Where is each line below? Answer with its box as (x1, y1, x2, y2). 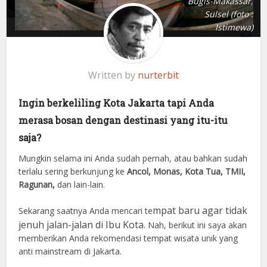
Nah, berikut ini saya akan (148, 219, 247, 231)
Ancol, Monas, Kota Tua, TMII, (127, 166, 246, 178)
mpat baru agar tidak (153, 204, 248, 218)
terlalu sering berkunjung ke (18, 166, 128, 178)
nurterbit (138, 69, 179, 82)
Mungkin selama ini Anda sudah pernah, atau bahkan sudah (18, 153, 248, 164)
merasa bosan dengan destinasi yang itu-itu (18, 114, 228, 127)
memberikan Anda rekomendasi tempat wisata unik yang (18, 232, 238, 244)
